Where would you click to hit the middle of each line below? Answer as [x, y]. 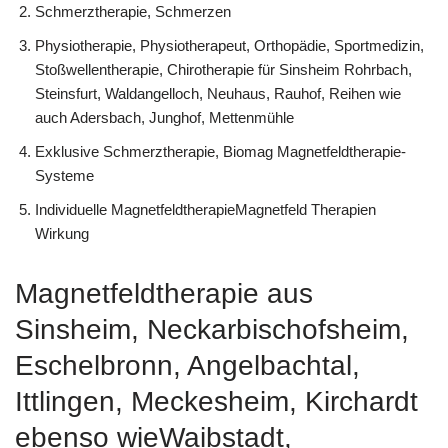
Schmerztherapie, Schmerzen [133, 11]
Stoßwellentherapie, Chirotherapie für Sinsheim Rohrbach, [223, 69]
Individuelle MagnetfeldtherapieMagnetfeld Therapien [205, 209]
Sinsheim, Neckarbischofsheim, [212, 329]
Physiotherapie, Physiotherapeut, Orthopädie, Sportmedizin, [229, 45]
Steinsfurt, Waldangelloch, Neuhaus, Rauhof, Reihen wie [218, 93]
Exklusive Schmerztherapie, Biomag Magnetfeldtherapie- [220, 151]
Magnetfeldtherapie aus [164, 293]
